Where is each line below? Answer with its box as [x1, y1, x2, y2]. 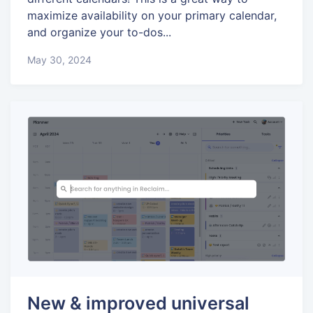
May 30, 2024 [27, 53, 92, 66]
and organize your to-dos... [27, 25, 171, 40]
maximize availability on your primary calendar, [27, 8, 277, 23]
